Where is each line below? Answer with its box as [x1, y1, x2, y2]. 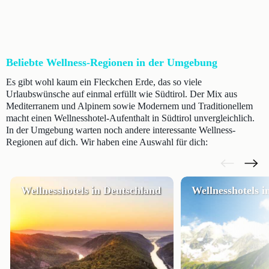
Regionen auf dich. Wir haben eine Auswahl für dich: [6, 137, 208, 147]
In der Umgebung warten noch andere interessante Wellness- [6, 125, 235, 135]
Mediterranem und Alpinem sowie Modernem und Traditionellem [6, 101, 253, 111]
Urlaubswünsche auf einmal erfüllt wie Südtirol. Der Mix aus [6, 89, 237, 99]
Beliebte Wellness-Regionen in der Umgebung [6, 56, 217, 68]
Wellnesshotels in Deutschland [21, 184, 161, 196]
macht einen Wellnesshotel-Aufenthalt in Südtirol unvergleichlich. [6, 113, 255, 123]
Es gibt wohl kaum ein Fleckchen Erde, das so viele [6, 77, 202, 87]
